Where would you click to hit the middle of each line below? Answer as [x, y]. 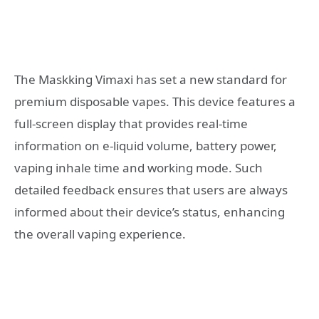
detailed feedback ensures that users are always [151, 190]
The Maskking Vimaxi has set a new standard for [151, 80]
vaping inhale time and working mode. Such [138, 168]
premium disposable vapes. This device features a [155, 102]
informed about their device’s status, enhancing [150, 212]
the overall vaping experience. [100, 234]
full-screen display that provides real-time [131, 124]
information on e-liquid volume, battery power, [146, 146]
